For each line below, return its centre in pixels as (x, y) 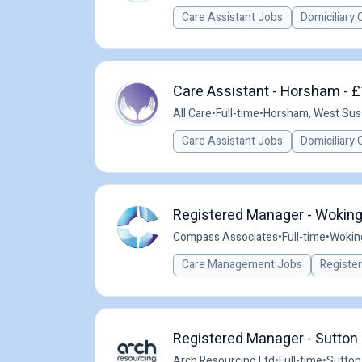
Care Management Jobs (242, 265)
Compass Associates (225, 237)
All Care (192, 114)
